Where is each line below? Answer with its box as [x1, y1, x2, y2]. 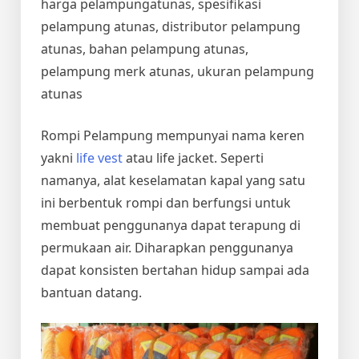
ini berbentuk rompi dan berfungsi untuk [41, 194, 291, 212]
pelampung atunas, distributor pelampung [41, 18, 301, 36]
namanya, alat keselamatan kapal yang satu [41, 171, 305, 190]
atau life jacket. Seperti [123, 149, 264, 167]
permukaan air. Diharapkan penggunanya [41, 239, 293, 257]
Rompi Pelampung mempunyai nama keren [41, 127, 305, 145]
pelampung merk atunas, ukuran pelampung [41, 63, 314, 81]
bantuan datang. [41, 284, 142, 302]
